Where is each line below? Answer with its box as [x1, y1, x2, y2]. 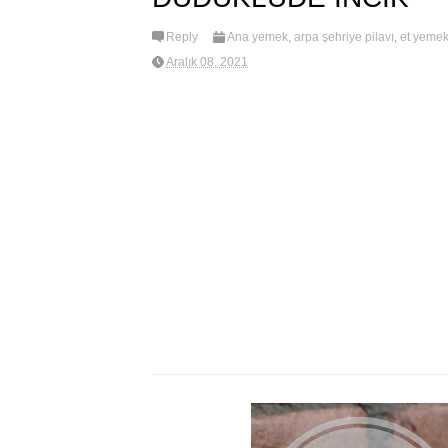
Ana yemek [227, 30, 288, 45]
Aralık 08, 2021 [166, 55, 248, 70]
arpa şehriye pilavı [294, 30, 394, 45]
